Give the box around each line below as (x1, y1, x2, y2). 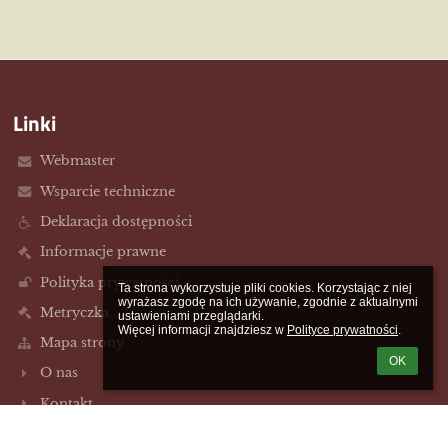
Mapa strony (39, 334, 124, 352)
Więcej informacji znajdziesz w (118, 323, 287, 337)
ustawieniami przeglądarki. (118, 309, 264, 323)
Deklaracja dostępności (39, 212, 192, 230)
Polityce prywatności (287, 323, 398, 337)
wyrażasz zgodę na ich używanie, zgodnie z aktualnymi (118, 295, 418, 309)
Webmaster (39, 152, 115, 170)
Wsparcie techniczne (39, 182, 175, 200)
